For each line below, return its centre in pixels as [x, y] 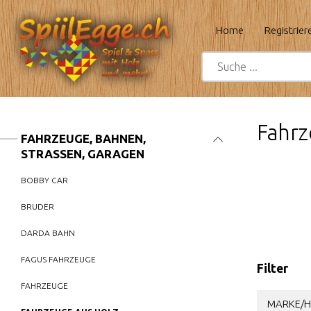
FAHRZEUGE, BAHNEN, [83, 138]
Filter [272, 268]
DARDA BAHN [48, 233]
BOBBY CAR [44, 180]
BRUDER [37, 207]
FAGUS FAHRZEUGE [58, 259]
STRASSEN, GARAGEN [83, 154]
